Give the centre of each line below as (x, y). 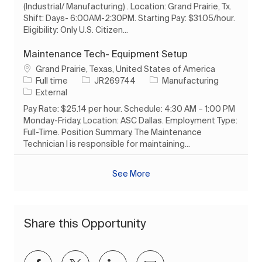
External (51, 92)
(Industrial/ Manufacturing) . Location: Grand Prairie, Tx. (127, 6)
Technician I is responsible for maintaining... (107, 144)
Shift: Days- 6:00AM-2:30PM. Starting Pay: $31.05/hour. (129, 18)
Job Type (41, 80)
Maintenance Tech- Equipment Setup (106, 54)
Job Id (93, 80)
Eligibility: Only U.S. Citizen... (76, 30)
